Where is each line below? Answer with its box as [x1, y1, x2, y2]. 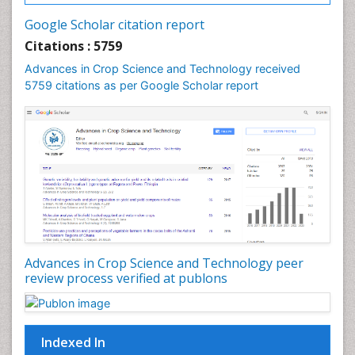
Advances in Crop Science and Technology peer [25, 254, 303, 273]
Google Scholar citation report [25, 16, 204, 33]
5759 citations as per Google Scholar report [25, 78, 258, 92]
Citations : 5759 [25, 37, 122, 55]
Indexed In [41, 333, 105, 351]
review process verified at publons [25, 269, 227, 288]
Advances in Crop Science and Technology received [25, 62, 300, 75]
